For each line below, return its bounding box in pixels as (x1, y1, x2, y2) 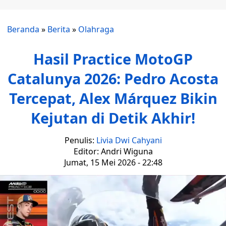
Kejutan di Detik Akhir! (31, 108, 195, 128)
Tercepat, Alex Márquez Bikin (9, 88, 217, 108)
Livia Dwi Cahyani (96, 135, 162, 146)
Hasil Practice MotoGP (33, 49, 193, 69)
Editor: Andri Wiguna (73, 146, 153, 157)
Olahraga (78, 24, 114, 35)
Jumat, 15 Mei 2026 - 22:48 (64, 157, 162, 168)
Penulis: (64, 135, 96, 146)
